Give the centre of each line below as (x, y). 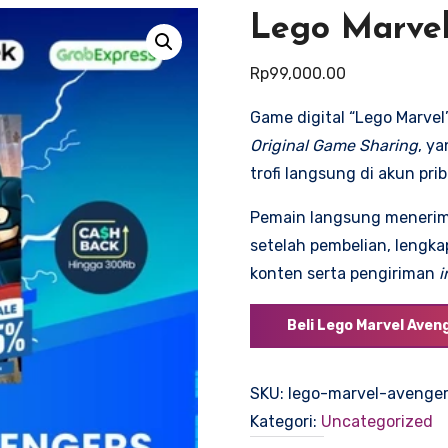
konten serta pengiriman (344, 273)
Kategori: (285, 421)
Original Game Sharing (333, 145)
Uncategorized (376, 421)
